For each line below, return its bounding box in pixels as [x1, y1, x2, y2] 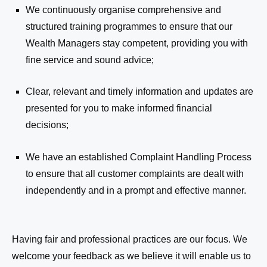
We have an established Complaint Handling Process [26, 151, 252, 162]
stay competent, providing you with [100, 38, 249, 48]
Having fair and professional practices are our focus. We [12, 234, 247, 244]
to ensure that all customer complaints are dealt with [26, 168, 244, 179]
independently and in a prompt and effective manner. [26, 185, 247, 195]
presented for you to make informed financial [26, 103, 213, 114]
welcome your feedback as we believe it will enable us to [12, 250, 251, 261]
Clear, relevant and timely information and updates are [26, 86, 254, 97]
